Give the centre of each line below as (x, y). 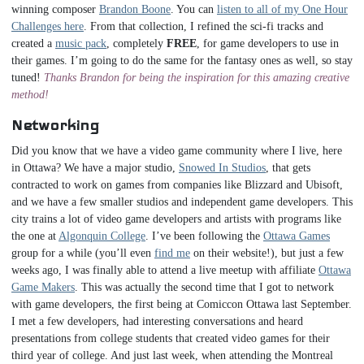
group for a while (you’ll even (83, 253)
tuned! (28, 77)
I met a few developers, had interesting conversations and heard (157, 321)
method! (30, 94)
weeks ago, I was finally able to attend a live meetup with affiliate (165, 270)
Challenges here (48, 26)
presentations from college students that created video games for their (171, 338)
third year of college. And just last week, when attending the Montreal (172, 355)
